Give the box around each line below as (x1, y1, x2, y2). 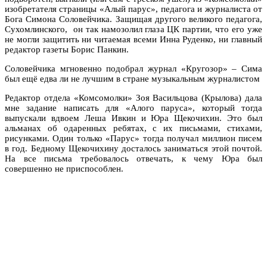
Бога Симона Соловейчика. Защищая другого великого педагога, (5, 14, 262, 24)
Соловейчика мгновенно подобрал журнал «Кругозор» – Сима (5, 63, 262, 73)
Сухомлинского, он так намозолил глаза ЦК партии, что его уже (5, 24, 262, 34)
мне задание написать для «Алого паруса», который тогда (5, 103, 262, 113)
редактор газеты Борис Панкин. (5, 44, 129, 54)
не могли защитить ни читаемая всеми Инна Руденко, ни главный (5, 34, 262, 44)
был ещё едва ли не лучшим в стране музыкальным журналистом (5, 73, 260, 83)
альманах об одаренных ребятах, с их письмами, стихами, (5, 123, 262, 133)
